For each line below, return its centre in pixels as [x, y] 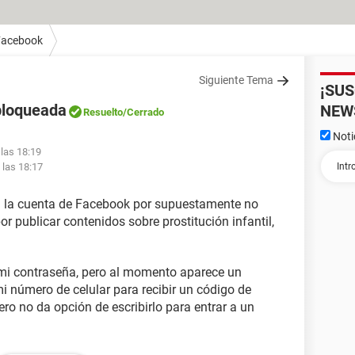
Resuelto [103, 112]
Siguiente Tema [236, 80]
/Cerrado [143, 112]
